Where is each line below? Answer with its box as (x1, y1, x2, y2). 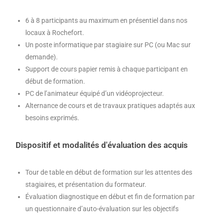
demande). (25, 53, 58, 61)
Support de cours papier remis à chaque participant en (25, 65, 188, 73)
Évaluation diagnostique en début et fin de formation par (25, 193, 195, 200)
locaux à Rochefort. (25, 29, 85, 36)
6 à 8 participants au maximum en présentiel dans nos (25, 17, 188, 24)
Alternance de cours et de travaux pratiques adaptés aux (25, 102, 196, 109)
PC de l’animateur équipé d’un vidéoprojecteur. (25, 90, 164, 97)
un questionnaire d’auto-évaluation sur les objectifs (25, 205, 179, 213)
